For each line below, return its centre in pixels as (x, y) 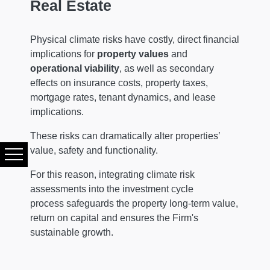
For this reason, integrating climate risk (113, 174)
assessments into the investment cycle (112, 189)
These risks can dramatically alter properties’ (125, 136)
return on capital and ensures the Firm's (115, 218)
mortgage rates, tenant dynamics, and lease (123, 97)
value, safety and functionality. (96, 150)
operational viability (75, 68)
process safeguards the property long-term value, (134, 203)
